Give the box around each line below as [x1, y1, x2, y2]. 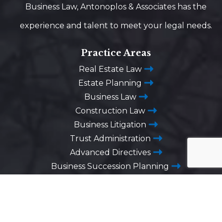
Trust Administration [69, 134, 151, 143]
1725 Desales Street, [82, 207, 160, 216]
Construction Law [75, 106, 145, 115]
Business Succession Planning [51, 162, 169, 171]
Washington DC [83, 186, 159, 197]
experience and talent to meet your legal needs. [20, 21, 212, 30]
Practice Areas [81, 48, 151, 58]
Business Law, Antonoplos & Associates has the [25, 2, 207, 11]
